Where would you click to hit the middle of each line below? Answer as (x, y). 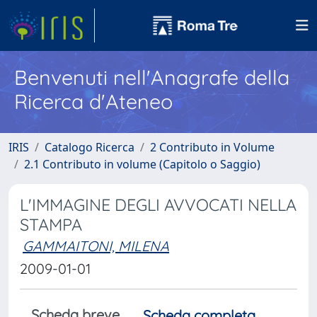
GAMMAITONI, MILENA (96, 246)
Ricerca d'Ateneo (93, 101)
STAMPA (51, 225)
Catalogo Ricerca (90, 147)
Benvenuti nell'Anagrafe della (152, 77)
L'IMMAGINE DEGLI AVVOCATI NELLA (158, 205)
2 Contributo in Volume (212, 147)
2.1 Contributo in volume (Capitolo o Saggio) (142, 164)
